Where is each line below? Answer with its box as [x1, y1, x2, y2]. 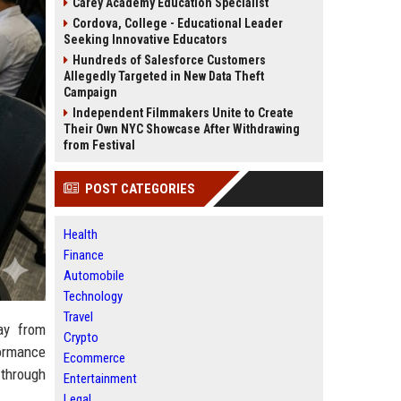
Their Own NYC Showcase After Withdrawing [64, 122, 300, 136]
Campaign [64, 85, 117, 99]
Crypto [64, 329, 98, 346]
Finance [64, 247, 104, 263]
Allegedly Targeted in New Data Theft [64, 69, 264, 83]
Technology [64, 288, 123, 304]
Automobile [64, 268, 124, 284]
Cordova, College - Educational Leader [73, 16, 283, 30]
